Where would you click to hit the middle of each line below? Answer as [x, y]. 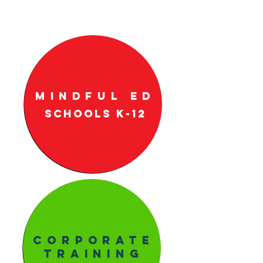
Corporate [94, 240]
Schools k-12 [95, 114]
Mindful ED [95, 96]
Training [94, 254]
